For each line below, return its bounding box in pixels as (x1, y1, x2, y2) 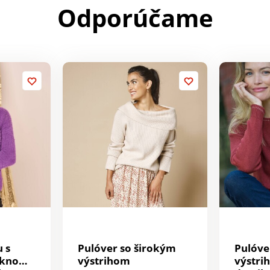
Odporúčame (57, 1, 213, 34)
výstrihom (77, 253, 130, 268)
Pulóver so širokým (77, 240, 176, 255)
